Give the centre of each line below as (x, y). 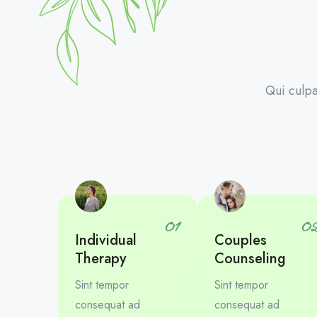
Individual (106, 240)
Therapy (100, 259)
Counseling (250, 259)
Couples (240, 240)
